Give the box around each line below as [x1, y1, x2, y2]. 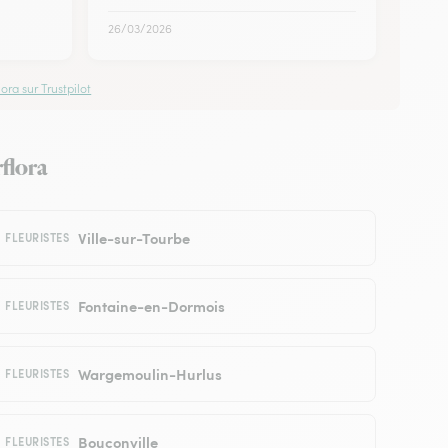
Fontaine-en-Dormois [77, 294, 225, 316]
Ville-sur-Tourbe [77, 226, 190, 248]
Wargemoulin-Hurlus [77, 362, 222, 384]
